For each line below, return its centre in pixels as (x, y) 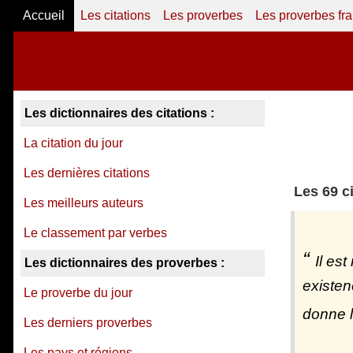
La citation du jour (73, 143)
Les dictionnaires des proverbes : (124, 263)
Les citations (115, 15)
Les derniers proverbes (88, 323)
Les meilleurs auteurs (84, 203)
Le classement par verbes (95, 233)
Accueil (44, 15)
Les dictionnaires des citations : (119, 113)
